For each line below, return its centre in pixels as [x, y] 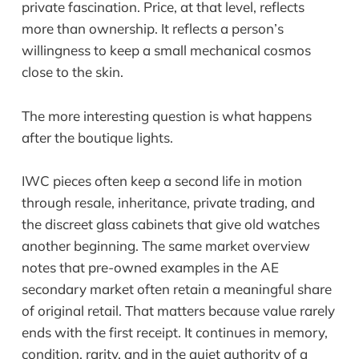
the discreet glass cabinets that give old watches [170, 224]
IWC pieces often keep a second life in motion [161, 180]
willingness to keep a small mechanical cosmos [166, 50]
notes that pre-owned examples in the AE [150, 267]
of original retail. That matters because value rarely [178, 310]
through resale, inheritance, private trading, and [168, 202]
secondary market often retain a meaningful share [176, 288]
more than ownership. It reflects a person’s [152, 29]
